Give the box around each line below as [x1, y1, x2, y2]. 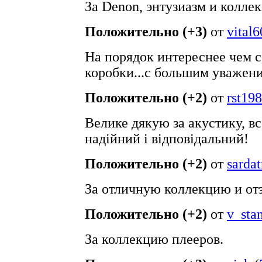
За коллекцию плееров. [85, 232, 223, 247]
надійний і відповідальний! [85, 131, 249, 146]
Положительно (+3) [85, 24, 207, 39]
